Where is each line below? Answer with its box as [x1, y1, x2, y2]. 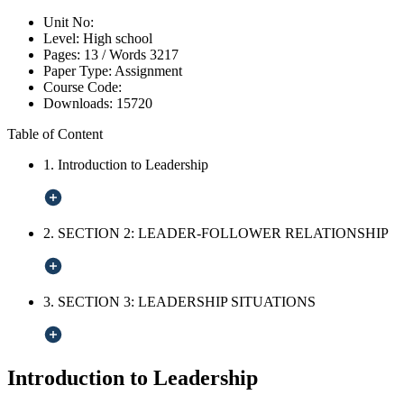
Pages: [43, 47, 80, 63]
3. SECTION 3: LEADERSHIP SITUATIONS [43, 294, 316, 310]
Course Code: [43, 79, 122, 96]
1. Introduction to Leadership [43, 157, 208, 173]
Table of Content [7, 126, 103, 142]
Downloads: [43, 96, 116, 112]
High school [83, 31, 152, 47]
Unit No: [43, 14, 94, 31]
